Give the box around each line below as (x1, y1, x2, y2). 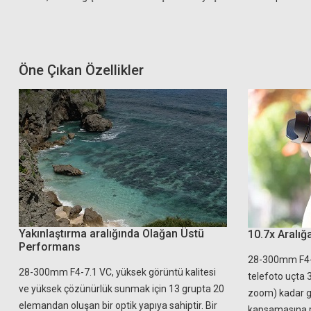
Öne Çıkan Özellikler (19, 62, 144, 78)
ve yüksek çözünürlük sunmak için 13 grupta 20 (19, 283, 224, 294)
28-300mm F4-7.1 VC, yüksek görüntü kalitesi (19, 267, 216, 278)
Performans (19, 240, 81, 253)
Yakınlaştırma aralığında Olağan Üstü (19, 227, 204, 240)
